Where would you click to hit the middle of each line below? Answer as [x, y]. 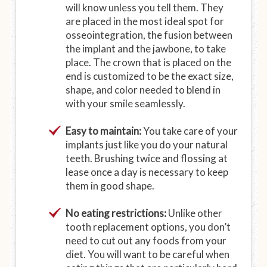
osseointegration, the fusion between [149, 35]
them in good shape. [110, 186]
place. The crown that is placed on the [148, 62]
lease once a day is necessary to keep [147, 172]
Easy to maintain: [103, 131]
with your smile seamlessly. [125, 103]
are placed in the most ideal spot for [145, 21]
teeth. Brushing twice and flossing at [147, 158]
